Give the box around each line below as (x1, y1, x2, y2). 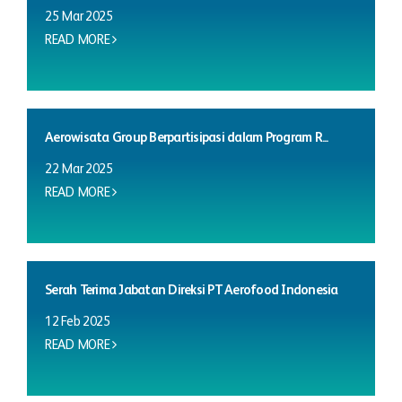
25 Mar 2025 (45, 10, 113, 23)
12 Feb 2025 (45, 315, 110, 328)
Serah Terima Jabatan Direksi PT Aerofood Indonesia (45, 284, 338, 297)
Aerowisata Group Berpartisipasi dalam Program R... (45, 131, 328, 144)
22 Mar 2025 (45, 162, 113, 176)
